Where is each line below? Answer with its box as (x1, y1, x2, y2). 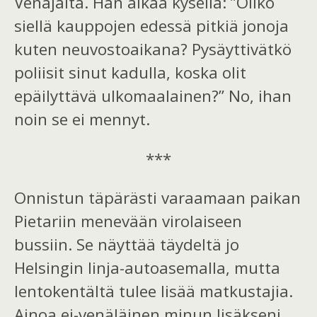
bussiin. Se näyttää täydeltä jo (14, 234, 239, 256)
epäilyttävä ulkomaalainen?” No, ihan (14, 85, 292, 108)
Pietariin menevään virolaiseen (14, 210, 242, 233)
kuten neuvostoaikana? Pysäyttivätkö (14, 38, 292, 61)
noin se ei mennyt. (14, 108, 150, 131)
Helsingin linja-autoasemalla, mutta (14, 257, 280, 279)
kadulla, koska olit (107, 62, 246, 84)
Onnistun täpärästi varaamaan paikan (14, 187, 301, 209)
